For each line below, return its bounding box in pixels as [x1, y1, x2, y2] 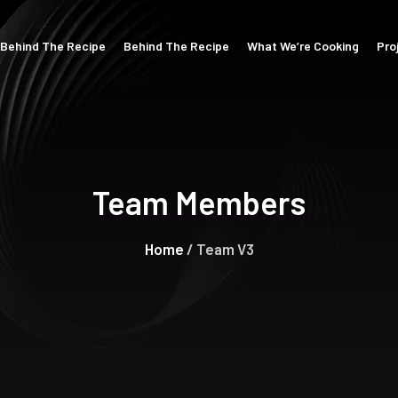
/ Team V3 [183, 240, 254, 258]
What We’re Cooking [247, 38, 359, 53]
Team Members [92, 183, 306, 221]
